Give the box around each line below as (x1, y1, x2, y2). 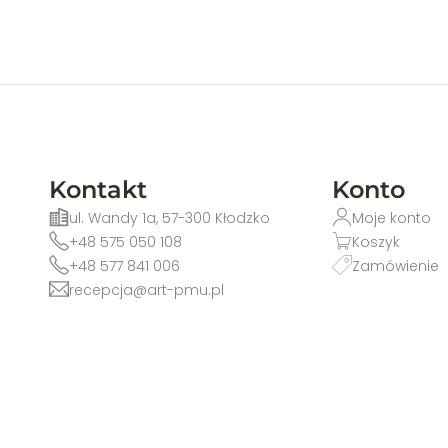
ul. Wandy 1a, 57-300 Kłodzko (69, 208, 271, 229)
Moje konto (352, 208, 432, 229)
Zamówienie (352, 256, 440, 277)
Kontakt (49, 175, 148, 205)
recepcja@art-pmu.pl (69, 280, 225, 301)
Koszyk (352, 232, 401, 253)
